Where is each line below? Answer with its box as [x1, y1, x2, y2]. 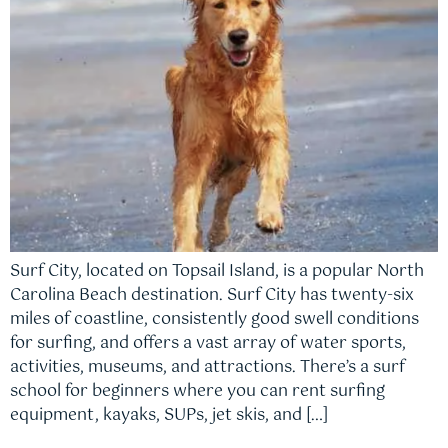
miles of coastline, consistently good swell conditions [10, 305, 419, 333]
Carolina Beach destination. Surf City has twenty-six [10, 281, 414, 309]
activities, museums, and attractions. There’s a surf [10, 353, 405, 381]
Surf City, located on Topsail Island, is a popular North [10, 257, 424, 285]
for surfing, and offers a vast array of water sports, [10, 329, 406, 357]
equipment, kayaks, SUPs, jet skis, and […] [10, 401, 328, 429]
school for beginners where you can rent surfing [10, 377, 385, 405]
